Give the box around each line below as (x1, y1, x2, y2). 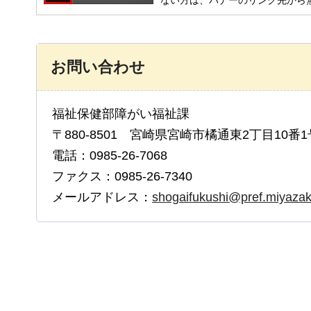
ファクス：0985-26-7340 (52, 169, 192, 183)
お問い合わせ (51, 58, 145, 76)
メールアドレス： (52, 190, 152, 204)
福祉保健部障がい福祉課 (52, 106, 202, 121)
